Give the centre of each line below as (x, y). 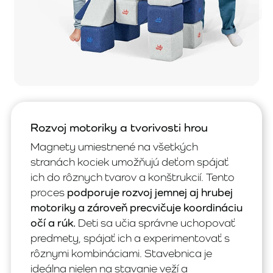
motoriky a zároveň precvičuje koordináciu (136, 207)
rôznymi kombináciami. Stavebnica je (121, 253)
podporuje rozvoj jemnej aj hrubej (150, 192)
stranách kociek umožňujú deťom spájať (129, 162)
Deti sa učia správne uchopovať (155, 223)
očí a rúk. (53, 223)
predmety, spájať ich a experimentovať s (130, 238)
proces (49, 192)
